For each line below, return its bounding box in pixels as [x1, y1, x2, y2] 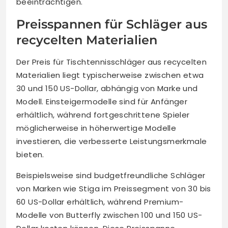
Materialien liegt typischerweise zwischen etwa [16, 70, 204, 81]
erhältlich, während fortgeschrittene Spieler [16, 109, 190, 121]
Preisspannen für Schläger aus [16, 17, 207, 32]
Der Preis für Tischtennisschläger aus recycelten [16, 56, 207, 68]
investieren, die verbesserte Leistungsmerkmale [16, 136, 207, 147]
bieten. [16, 149, 44, 160]
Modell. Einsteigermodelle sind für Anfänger [16, 96, 188, 107]
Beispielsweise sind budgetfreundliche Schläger [16, 170, 206, 181]
